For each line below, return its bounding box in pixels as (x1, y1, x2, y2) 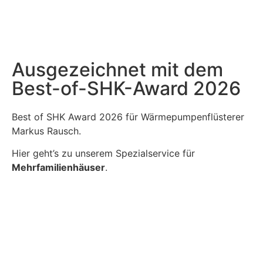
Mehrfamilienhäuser (12, 161, 105, 173)
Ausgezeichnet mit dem (12, 58, 223, 81)
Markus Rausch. (12, 124, 81, 137)
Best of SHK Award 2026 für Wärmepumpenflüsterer (12, 110, 244, 123)
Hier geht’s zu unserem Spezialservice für (12, 147, 195, 159)
